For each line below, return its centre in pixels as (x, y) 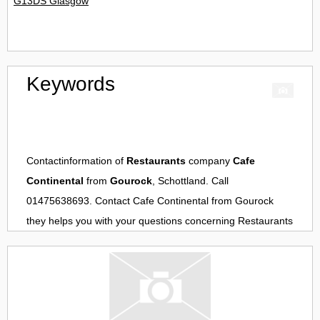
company (209, 161)
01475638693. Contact (80, 201)
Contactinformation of (76, 161)
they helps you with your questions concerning (132, 221)
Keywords (71, 84)
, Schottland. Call (190, 181)
